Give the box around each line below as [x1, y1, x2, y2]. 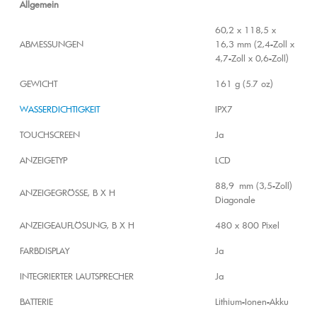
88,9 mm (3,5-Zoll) [215, 180, 292, 192]
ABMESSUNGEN [20, 38, 83, 50]
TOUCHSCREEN [20, 129, 80, 141]
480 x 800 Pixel [215, 219, 279, 231]
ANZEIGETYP [20, 154, 67, 166]
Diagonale [215, 194, 255, 206]
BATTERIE [20, 296, 53, 308]
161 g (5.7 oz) [215, 78, 272, 90]
